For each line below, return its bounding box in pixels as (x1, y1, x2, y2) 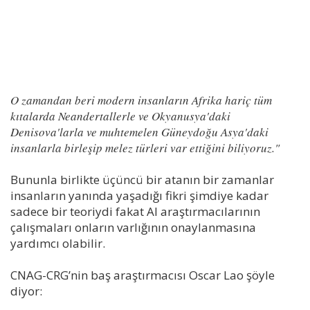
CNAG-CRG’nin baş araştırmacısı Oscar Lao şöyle (10, 266, 275, 283)
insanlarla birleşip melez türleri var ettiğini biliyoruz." (10, 139, 280, 156)
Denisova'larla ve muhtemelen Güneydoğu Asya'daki (10, 123, 268, 140)
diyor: (10, 282, 42, 299)
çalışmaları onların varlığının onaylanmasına (10, 219, 256, 235)
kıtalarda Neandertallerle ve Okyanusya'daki (10, 107, 230, 124)
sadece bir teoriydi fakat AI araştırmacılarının (10, 203, 260, 219)
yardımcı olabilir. (10, 235, 105, 251)
